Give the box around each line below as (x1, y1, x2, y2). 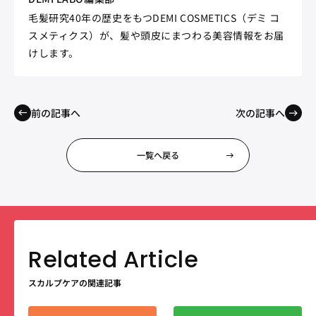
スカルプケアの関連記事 (28, 276, 121, 289)
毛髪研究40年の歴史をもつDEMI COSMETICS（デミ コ (28, 11, 280, 25)
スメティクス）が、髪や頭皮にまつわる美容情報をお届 (28, 28, 284, 43)
